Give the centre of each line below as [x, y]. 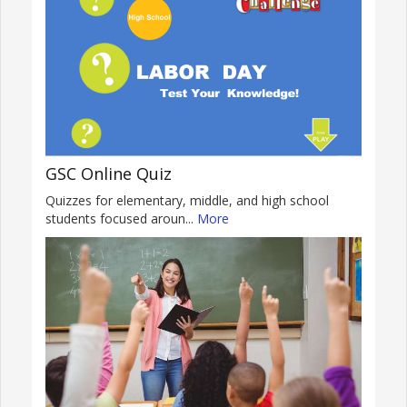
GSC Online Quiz [109, 173]
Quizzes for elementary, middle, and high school [187, 200]
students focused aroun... [121, 218]
